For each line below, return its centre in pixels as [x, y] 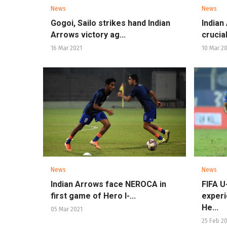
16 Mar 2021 [66, 48]
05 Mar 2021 [67, 209]
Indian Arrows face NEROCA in [108, 184]
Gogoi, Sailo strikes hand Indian [110, 23]
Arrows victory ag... [88, 35]
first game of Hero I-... [93, 196]
